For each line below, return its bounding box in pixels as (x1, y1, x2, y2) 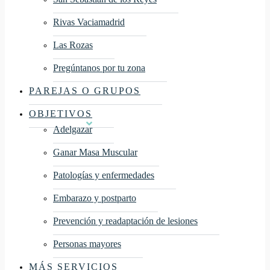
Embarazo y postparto (53, 193, 136, 203)
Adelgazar (53, 124, 92, 134)
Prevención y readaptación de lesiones (53, 216, 198, 226)
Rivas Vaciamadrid (53, 17, 125, 27)
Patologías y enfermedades (53, 170, 154, 180)
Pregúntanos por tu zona (53, 63, 145, 73)
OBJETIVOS (29, 108, 92, 119)
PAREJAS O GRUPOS (29, 86, 140, 96)
